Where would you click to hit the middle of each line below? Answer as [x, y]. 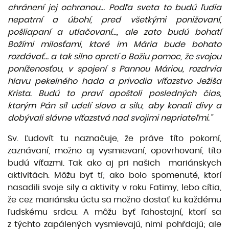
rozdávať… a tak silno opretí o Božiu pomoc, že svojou [114, 57]
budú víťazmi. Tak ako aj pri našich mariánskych [114, 163]
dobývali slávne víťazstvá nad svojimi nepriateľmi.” [110, 118]
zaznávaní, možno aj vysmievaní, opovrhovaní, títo [114, 151]
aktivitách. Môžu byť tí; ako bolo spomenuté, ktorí [114, 175]
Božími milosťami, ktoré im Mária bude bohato [114, 44]
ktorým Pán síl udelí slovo [62, 106]
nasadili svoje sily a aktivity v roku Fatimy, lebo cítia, [114, 188]
